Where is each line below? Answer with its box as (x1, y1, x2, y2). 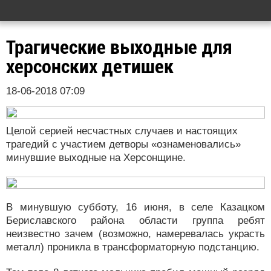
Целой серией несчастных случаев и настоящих (6, 125, 238, 137)
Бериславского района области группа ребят (6, 215, 265, 226)
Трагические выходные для (6, 36, 232, 59)
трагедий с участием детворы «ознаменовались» (6, 139, 241, 150)
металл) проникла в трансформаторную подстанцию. (6, 241, 260, 253)
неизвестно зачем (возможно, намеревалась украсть (6, 228, 265, 240)
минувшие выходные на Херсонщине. (6, 152, 186, 163)
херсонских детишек (6, 55, 174, 78)
